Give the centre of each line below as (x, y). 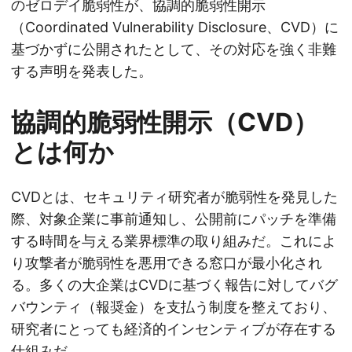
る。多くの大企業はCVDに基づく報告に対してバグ (174, 285)
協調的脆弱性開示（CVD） (165, 123)
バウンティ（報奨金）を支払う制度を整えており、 (174, 307)
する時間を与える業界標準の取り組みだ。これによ (174, 241)
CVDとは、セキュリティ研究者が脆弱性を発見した (174, 197)
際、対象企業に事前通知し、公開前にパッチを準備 (174, 219)
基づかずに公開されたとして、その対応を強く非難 (174, 49)
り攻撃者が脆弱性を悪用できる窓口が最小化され (167, 263)
